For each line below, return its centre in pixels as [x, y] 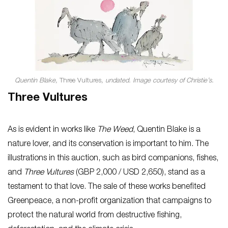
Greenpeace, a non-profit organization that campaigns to [109, 201]
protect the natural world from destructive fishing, [95, 216]
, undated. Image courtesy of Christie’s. [157, 81]
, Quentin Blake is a [167, 130]
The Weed [115, 130]
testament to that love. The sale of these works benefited [107, 187]
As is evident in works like [52, 130]
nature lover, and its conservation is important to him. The [108, 144]
